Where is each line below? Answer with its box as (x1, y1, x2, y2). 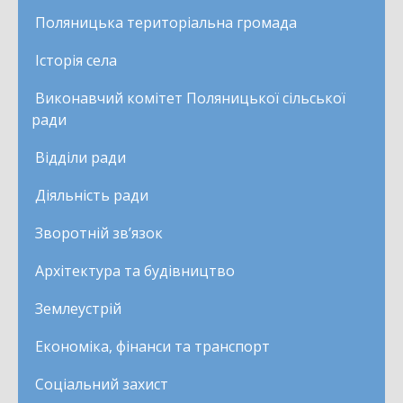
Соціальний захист (35, 373, 168, 394)
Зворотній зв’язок (35, 222, 163, 243)
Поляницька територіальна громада (35, 12, 297, 32)
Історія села (35, 49, 117, 70)
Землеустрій (35, 298, 121, 318)
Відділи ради (35, 147, 126, 167)
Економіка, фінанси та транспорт (35, 336, 270, 356)
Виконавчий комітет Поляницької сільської (35, 87, 345, 108)
